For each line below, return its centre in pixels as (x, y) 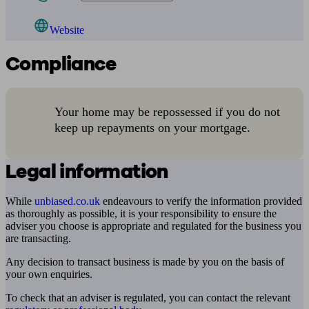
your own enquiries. (49, 274)
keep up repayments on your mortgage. (152, 128)
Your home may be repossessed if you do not (167, 112)
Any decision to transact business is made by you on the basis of (145, 262)
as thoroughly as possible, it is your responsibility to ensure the (141, 213)
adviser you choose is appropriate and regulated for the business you (153, 226)
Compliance (61, 64)
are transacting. (38, 238)
